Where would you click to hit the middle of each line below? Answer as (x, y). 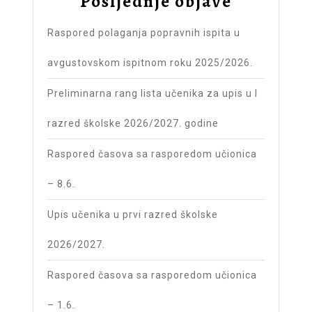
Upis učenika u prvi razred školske (133, 215)
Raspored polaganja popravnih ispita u (144, 33)
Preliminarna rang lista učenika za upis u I (153, 94)
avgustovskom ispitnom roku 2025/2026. (150, 63)
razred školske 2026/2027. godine (133, 124)
